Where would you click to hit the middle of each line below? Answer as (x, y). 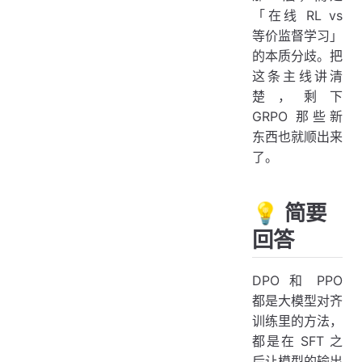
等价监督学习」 (297, 36)
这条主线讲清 (297, 76)
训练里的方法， (297, 320)
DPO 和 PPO (297, 280)
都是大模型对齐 (297, 300)
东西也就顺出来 (297, 137)
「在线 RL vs (297, 15)
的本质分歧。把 (297, 56)
